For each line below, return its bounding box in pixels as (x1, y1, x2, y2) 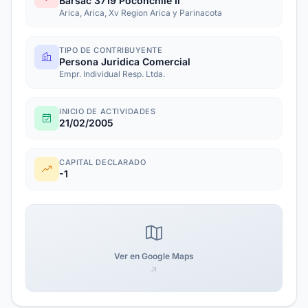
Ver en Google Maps (114, 251, 194, 261)
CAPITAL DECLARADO (59, 157, 146, 167)
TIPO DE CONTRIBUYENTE (59, 45, 163, 55)
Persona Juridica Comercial (59, 56, 190, 67)
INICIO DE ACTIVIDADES (59, 107, 156, 116)
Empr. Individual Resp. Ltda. (59, 69, 165, 79)
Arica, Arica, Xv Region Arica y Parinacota (59, 8, 222, 18)
